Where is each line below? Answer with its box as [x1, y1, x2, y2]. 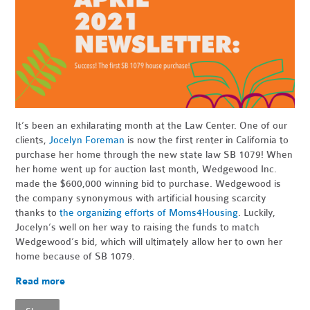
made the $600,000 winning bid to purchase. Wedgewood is [15, 177, 282, 190]
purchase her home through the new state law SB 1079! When [15, 148, 293, 161]
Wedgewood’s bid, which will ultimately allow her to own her [15, 235, 283, 248]
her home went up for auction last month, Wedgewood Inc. [15, 163, 277, 175]
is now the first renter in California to [127, 134, 289, 146]
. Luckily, [238, 206, 276, 219]
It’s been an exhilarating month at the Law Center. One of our [15, 119, 288, 131]
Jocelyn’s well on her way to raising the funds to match [15, 221, 260, 233]
